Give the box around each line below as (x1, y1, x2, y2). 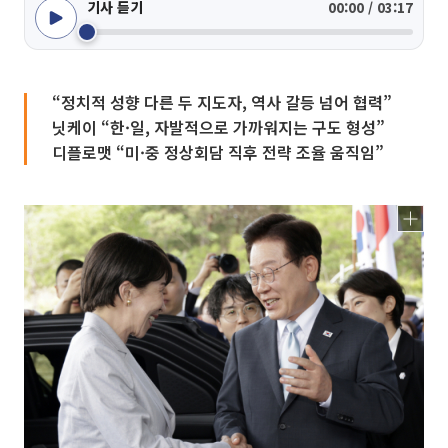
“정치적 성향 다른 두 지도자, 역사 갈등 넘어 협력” (52, 90, 392, 114)
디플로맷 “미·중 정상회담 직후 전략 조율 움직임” (52, 140, 384, 164)
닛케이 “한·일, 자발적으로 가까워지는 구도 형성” (52, 115, 385, 139)
